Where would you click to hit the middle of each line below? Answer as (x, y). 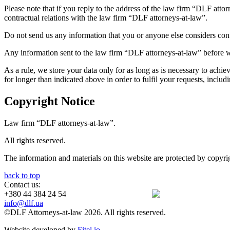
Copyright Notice (50, 101)
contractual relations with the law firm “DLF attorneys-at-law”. (106, 17)
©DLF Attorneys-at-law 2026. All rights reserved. (85, 212)
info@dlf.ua (24, 203)
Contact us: (22, 184)
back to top (22, 175)
